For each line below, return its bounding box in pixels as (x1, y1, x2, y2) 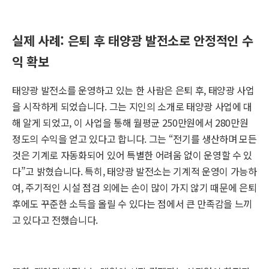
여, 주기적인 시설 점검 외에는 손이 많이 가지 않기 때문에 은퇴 (12, 180, 257, 195)
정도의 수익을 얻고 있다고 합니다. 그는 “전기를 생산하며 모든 (12, 131, 257, 147)
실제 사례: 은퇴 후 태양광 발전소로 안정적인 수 (12, 31, 253, 50)
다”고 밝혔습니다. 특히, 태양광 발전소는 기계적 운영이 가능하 (12, 164, 257, 179)
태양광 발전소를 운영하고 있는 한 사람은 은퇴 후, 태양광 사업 (12, 83, 255, 98)
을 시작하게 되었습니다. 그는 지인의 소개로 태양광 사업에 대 (12, 99, 253, 114)
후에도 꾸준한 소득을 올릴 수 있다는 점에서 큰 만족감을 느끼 (12, 196, 253, 211)
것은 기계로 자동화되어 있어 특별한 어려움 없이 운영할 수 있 (12, 148, 253, 163)
